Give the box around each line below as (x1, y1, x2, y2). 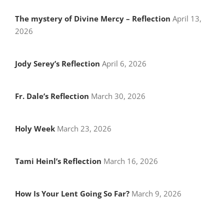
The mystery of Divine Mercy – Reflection (14, 13, 170, 23)
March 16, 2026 (101, 155, 158, 166)
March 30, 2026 (88, 90, 145, 101)
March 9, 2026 (129, 188, 181, 198)
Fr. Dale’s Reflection (14, 90, 89, 101)
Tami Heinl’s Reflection (14, 155, 101, 166)
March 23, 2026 (54, 123, 111, 133)
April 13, (170, 13, 201, 23)
